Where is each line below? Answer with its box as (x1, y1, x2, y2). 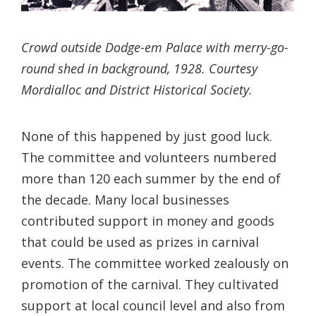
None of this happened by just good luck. (21, 128, 272, 145)
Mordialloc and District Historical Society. (21, 81, 253, 99)
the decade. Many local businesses (21, 191, 229, 209)
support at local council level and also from (21, 297, 285, 315)
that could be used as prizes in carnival (21, 233, 259, 251)
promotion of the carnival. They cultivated (21, 276, 279, 293)
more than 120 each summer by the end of (21, 170, 281, 188)
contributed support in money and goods (21, 212, 274, 230)
